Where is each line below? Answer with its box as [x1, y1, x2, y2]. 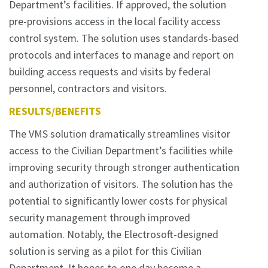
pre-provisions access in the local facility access [9, 14, 221, 28]
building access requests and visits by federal [9, 64, 211, 78]
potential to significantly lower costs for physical [9, 193, 227, 208]
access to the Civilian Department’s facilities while [9, 143, 233, 157]
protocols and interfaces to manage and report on [9, 47, 234, 62]
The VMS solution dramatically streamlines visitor [9, 126, 230, 141]
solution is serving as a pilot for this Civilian [9, 243, 202, 258]
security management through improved [9, 210, 190, 224]
